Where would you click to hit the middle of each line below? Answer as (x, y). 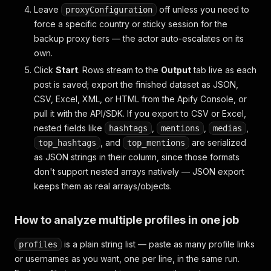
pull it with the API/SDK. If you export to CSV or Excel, (140, 113)
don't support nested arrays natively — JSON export (139, 171)
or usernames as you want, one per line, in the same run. (127, 259)
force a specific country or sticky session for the (131, 24)
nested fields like (69, 128)
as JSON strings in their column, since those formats (137, 157)
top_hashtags (67, 143)
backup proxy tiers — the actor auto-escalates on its (139, 38)
